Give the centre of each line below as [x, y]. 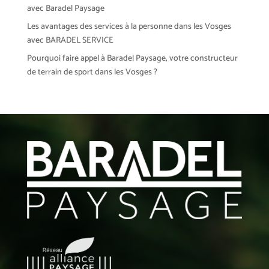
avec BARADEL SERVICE [70, 40]
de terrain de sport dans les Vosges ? [92, 72]
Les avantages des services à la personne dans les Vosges [129, 26]
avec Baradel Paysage [65, 8]
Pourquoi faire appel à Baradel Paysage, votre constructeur [132, 58]
